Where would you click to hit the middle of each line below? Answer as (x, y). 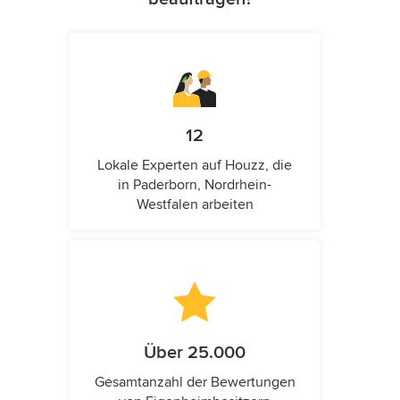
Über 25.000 (195, 353)
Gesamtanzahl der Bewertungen (195, 382)
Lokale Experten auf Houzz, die (195, 165)
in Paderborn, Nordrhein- (195, 185)
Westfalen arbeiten (195, 204)
